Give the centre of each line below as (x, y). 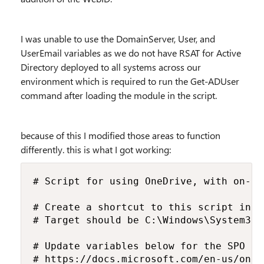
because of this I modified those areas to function (121, 135)
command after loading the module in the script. (119, 95)
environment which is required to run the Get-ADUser (130, 81)
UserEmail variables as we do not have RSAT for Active (131, 53)
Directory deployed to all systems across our (111, 67)
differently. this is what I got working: (96, 149)
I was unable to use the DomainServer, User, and (118, 39)
